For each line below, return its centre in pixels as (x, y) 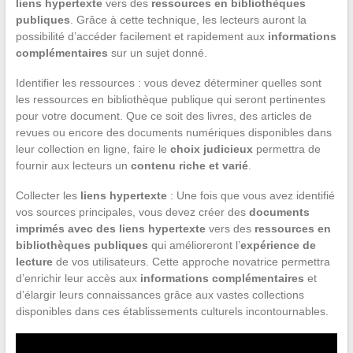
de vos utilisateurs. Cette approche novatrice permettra (191, 261)
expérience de (278, 245)
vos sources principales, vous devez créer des (132, 212)
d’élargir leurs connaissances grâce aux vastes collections (160, 294)
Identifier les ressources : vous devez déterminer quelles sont (168, 82)
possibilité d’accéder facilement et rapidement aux (141, 36)
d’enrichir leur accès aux (78, 278)
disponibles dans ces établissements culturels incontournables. (172, 311)
